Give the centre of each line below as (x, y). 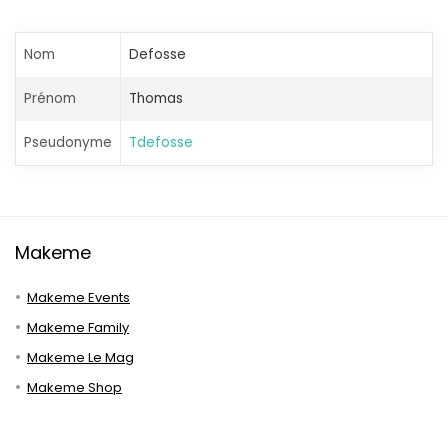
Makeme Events (78, 297)
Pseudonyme (68, 142)
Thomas (156, 98)
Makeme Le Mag (80, 357)
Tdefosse (161, 142)
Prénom (50, 98)
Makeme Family (78, 327)
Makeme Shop (74, 387)
